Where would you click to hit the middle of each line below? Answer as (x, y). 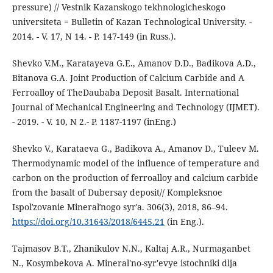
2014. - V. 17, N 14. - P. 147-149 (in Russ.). (94, 37)
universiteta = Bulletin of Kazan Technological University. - (132, 22)
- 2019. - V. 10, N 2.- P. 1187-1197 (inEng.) (94, 122)
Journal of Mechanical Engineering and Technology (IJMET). (136, 107)
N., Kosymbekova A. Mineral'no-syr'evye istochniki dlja (124, 263)
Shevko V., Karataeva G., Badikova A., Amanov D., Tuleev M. (135, 149)
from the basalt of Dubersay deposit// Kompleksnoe (117, 193)
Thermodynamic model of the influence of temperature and (136, 163)
